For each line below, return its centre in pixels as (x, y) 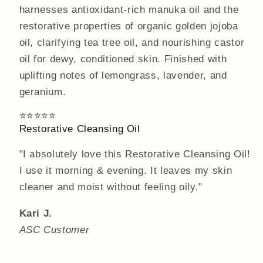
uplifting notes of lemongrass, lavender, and (123, 75)
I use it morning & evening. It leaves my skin (126, 171)
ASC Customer (54, 229)
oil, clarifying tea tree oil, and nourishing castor (132, 43)
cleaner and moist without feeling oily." (111, 187)
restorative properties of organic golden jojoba (129, 26)
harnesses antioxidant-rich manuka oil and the (129, 10)
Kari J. (36, 213)
